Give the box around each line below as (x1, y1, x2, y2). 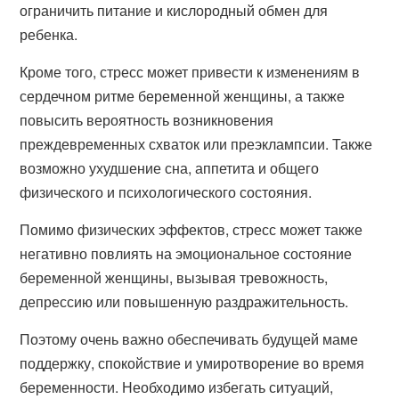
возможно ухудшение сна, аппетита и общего (20, 158, 320, 178)
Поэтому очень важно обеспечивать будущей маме (20, 329, 359, 349)
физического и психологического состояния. (20, 182, 313, 202)
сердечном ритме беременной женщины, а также (20, 85, 346, 106)
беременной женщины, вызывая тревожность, (20, 267, 329, 288)
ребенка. (20, 24, 78, 45)
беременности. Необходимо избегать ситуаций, (20, 377, 334, 397)
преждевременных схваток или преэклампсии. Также (20, 134, 373, 154)
